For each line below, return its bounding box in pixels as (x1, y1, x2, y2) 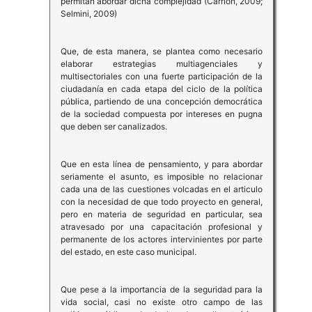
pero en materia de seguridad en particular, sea (60, 209, 263, 220)
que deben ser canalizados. (60, 121, 167, 132)
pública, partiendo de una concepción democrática (60, 96, 263, 107)
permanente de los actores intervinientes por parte (60, 234, 263, 245)
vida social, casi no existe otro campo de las (60, 297, 263, 308)
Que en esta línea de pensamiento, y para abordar (60, 159, 263, 170)
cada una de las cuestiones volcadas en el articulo (60, 184, 263, 195)
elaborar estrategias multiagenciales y (60, 58, 263, 70)
